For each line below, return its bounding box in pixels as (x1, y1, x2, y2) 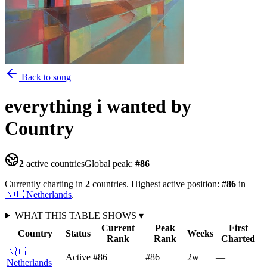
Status (66, 228, 91, 238)
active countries (24, 158, 85, 169)
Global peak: (85, 158, 135, 169)
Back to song (19, 72, 71, 82)
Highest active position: (129, 178, 222, 189)
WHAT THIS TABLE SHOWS (14, 210, 139, 221)
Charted (221, 233, 255, 244)
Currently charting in (5, 178, 85, 189)
